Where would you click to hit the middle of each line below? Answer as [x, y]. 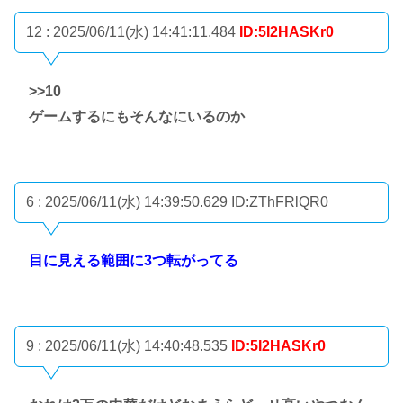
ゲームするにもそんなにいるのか [137, 116]
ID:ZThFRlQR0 [280, 201]
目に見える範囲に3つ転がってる [134, 261]
